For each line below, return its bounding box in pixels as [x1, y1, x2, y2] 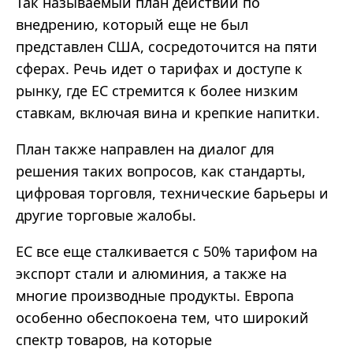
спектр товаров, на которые [16, 330, 212, 350]
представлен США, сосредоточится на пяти [16, 37, 318, 57]
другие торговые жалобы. [16, 206, 196, 225]
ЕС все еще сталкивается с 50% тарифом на [16, 242, 318, 262]
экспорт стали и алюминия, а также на [16, 264, 287, 284]
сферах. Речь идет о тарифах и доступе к [16, 59, 303, 79]
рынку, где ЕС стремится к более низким [16, 81, 298, 101]
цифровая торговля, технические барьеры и [16, 184, 329, 203]
